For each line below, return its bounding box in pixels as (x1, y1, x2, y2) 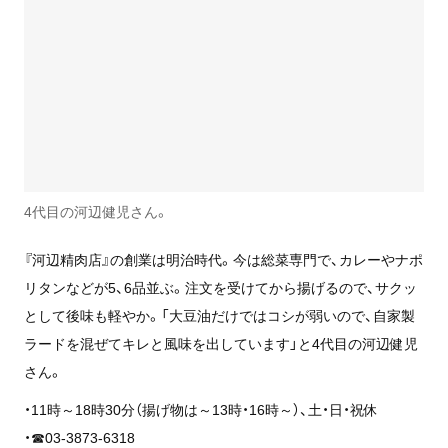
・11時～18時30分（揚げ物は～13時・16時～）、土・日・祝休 (23, 399, 378, 420)
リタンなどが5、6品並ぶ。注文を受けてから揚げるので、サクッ (23, 277, 417, 298)
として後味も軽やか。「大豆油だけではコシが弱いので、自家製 (23, 305, 415, 326)
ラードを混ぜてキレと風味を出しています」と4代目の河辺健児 (23, 333, 418, 354)
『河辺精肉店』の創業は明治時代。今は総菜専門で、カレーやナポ (23, 249, 423, 270)
